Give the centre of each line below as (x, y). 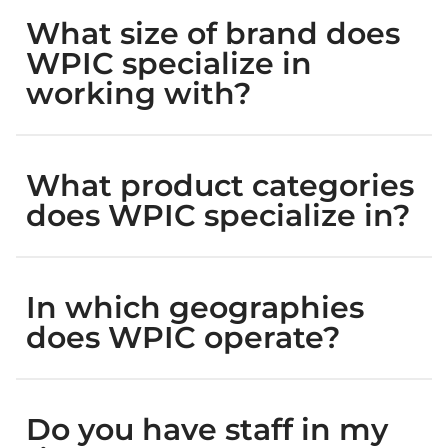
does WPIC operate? (183, 337)
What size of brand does (213, 33)
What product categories (220, 185)
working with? (138, 93)
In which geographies (195, 307)
